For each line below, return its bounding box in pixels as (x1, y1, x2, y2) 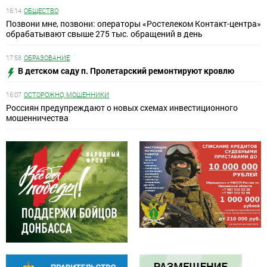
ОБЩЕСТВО (24, 6, 58, 15)
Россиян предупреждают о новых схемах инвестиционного (6, 102, 238, 114)
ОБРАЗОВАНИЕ (24, 53, 70, 63)
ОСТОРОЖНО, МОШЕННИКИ (24, 90, 109, 100)
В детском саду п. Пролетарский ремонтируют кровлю (18, 65, 234, 77)
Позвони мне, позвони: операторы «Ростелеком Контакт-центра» (6, 18, 261, 30)
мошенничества (6, 112, 69, 124)
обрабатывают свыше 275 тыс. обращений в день (6, 28, 203, 40)
